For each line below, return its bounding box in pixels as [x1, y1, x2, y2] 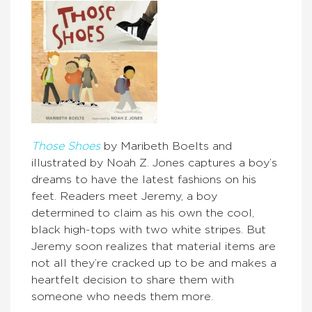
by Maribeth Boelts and [104, 140, 232, 152]
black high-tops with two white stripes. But [31, 224, 266, 235]
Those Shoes [31, 140, 104, 152]
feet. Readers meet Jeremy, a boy [31, 190, 217, 202]
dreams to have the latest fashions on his [31, 173, 256, 185]
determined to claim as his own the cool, [31, 207, 254, 219]
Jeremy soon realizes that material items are [31, 240, 276, 252]
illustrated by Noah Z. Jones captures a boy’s [31, 157, 277, 169]
